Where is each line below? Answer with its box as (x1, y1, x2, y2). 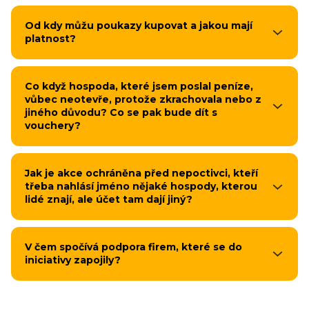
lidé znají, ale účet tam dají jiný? (25, 193, 192, 206)
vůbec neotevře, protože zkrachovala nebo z (25, 93, 261, 106)
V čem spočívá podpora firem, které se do (25, 241, 242, 253)
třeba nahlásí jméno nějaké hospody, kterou (25, 180, 257, 192)
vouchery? (25, 119, 81, 132)
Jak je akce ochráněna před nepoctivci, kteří (25, 167, 258, 179)
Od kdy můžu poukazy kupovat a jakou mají (25, 19, 252, 32)
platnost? (25, 32, 76, 45)
